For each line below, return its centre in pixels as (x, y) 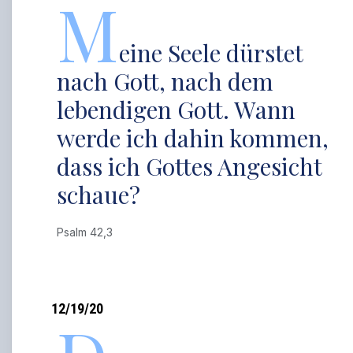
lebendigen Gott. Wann (176, 110)
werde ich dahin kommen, (193, 138)
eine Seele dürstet (211, 53)
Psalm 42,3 (88, 232)
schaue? (99, 195)
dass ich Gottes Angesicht (190, 166)
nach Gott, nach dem (165, 81)
